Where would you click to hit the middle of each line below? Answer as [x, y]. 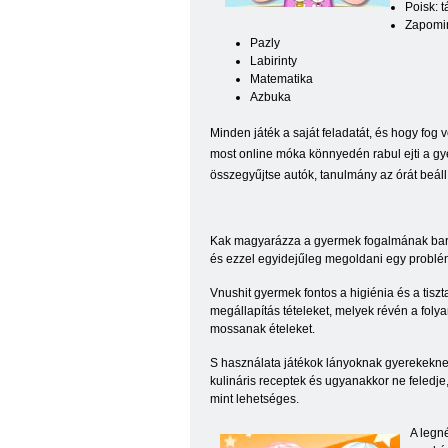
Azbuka [270, 97]
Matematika [281, 79]
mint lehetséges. [254, 399]
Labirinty [273, 61]
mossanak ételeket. [262, 329]
